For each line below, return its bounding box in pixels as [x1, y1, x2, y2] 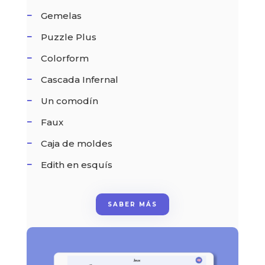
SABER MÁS [107, 200, 157, 208]
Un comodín [40, 95, 98, 106]
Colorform [40, 52, 89, 64]
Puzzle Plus [40, 31, 96, 43]
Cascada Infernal [40, 73, 118, 85]
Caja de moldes [40, 137, 112, 149]
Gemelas [40, 9, 82, 21]
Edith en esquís [40, 159, 112, 170]
